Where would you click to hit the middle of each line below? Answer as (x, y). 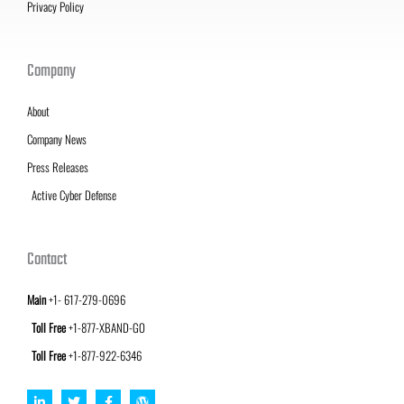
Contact (47, 260)
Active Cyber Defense (74, 194)
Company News (57, 138)
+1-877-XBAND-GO (106, 327)
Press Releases (58, 166)
